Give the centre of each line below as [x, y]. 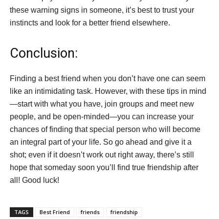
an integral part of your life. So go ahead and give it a [101, 142]
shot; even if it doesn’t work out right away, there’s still [102, 155]
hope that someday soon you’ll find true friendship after [104, 167]
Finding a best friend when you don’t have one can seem [108, 78]
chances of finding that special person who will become [105, 129]
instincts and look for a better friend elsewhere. [90, 23]
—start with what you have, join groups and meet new [102, 104]
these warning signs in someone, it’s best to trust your [102, 10]
